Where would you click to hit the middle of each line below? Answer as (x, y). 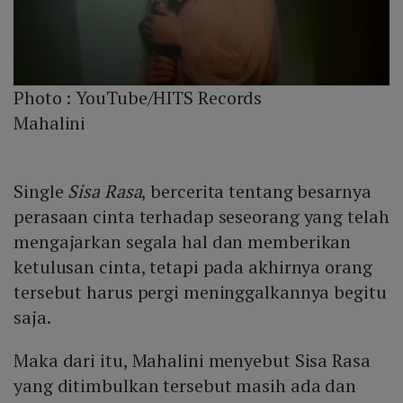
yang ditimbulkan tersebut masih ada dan (185, 386)
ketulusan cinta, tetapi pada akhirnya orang (193, 267)
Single (41, 192)
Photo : (45, 98)
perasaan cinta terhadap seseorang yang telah (201, 217)
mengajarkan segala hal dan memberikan (183, 242)
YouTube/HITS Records (169, 98)
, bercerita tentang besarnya (256, 192)
